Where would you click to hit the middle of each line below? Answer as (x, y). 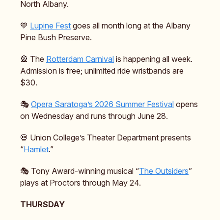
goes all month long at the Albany (131, 26)
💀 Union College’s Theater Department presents (106, 138)
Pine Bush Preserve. (56, 38)
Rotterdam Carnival (80, 59)
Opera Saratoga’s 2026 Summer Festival (102, 104)
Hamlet (36, 150)
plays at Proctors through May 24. (81, 183)
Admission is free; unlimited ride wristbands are (102, 71)
